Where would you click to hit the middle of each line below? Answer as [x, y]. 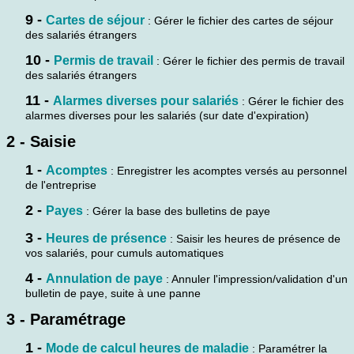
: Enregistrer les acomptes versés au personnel [227, 170]
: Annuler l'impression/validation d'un [255, 279]
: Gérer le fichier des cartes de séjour [239, 20]
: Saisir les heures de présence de [254, 238]
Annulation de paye [104, 278]
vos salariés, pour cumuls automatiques [124, 252]
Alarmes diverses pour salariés [146, 100]
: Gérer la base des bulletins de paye [177, 211]
